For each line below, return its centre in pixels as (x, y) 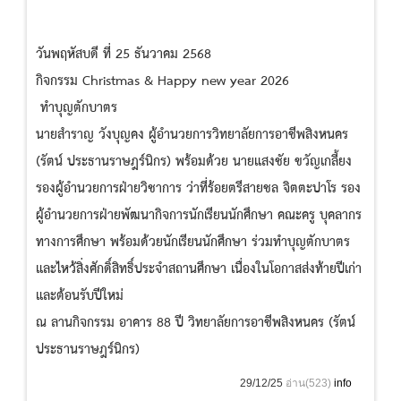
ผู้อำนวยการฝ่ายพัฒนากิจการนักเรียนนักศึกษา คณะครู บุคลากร (199, 216)
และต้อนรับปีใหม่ (80, 297)
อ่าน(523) (310, 384)
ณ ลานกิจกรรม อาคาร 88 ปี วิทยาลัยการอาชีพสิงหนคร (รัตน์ (196, 324)
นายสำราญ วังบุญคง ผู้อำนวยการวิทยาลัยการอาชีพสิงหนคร (192, 136)
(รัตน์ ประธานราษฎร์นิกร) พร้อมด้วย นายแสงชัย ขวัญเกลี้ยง (194, 162)
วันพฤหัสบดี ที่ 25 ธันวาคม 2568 (124, 55)
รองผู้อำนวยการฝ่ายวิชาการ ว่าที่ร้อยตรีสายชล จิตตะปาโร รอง (198, 189)
